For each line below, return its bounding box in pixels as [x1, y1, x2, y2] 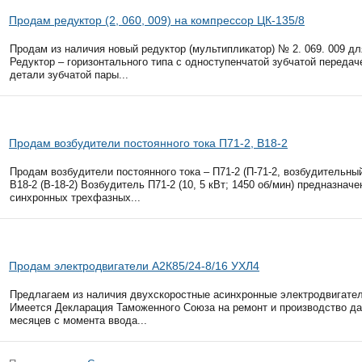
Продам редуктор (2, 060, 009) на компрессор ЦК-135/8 [9, 14, 305, 27]
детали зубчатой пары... [10, 69, 128, 81]
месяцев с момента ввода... [10, 314, 147, 326]
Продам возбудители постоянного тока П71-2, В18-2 [9, 137, 288, 149]
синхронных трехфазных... [10, 192, 141, 204]
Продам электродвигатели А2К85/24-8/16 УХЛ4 [9, 259, 259, 272]
